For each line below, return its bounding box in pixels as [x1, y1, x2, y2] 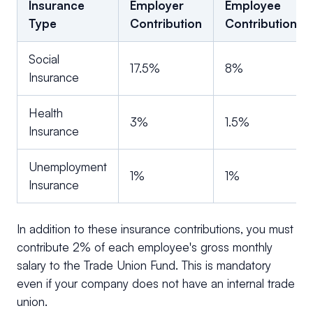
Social [29, 52, 59, 67]
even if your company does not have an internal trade [17, 276, 295, 291]
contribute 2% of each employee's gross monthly [17, 240, 272, 255]
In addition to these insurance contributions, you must [17, 221, 293, 237]
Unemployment [29, 159, 107, 175]
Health [29, 105, 63, 121]
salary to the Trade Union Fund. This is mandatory [17, 258, 271, 273]
